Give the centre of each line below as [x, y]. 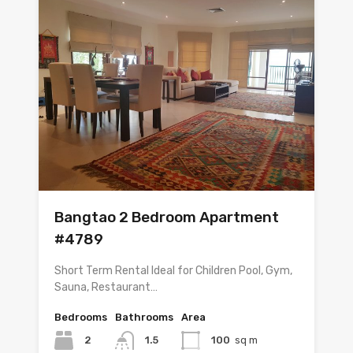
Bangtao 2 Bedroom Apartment [167, 217]
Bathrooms [144, 317]
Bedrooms [81, 317]
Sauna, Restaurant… [106, 287]
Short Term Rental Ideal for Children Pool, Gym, [173, 270]
